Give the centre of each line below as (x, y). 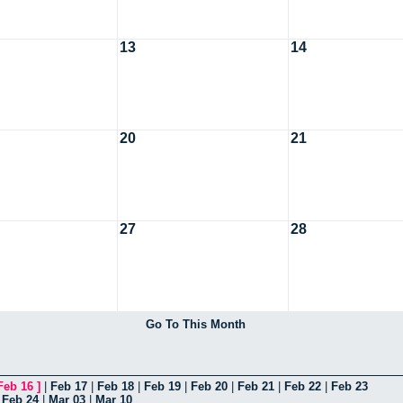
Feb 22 (303, 386)
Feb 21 (256, 386)
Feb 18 (116, 386)
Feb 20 (209, 386)
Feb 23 (349, 386)
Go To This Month (195, 324)
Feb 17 (69, 386)
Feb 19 (162, 386)
